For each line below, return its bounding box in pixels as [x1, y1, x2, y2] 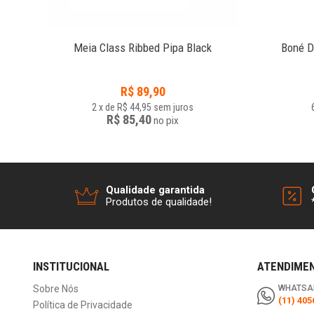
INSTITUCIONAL [33, 259, 109, 274]
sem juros [153, 102, 193, 114]
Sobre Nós [33, 283, 78, 295]
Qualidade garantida [105, 183, 205, 196]
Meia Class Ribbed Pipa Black [74, 41, 212, 55]
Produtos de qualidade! [105, 195, 212, 208]
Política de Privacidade [33, 299, 132, 311]
